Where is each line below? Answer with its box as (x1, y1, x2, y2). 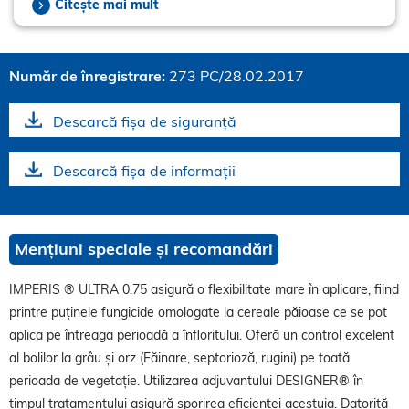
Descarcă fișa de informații (53, 162, 236, 181)
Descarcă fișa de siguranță (53, 112, 236, 131)
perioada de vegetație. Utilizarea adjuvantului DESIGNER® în (9, 372, 363, 390)
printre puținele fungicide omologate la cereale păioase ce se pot (9, 304, 387, 321)
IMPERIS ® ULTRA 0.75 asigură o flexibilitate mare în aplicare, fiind (9, 281, 399, 299)
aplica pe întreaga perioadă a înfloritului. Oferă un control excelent (9, 327, 394, 344)
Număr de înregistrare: (9, 67, 169, 86)
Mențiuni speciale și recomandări (15, 238, 273, 260)
